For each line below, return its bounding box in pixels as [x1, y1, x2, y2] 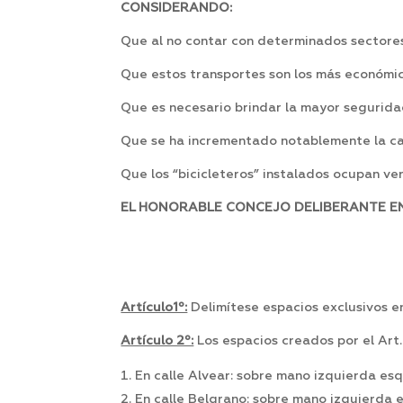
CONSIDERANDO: [121, 2, 233, 15]
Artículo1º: [121, 301, 188, 315]
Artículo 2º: [121, 335, 194, 348]
